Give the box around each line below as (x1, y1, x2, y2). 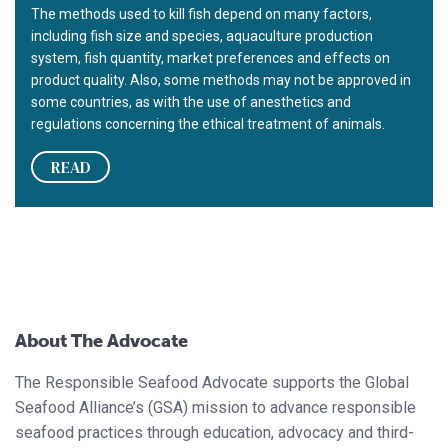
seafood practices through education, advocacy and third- (15, 423, 414, 443)
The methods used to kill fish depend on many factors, (31, 6, 372, 23)
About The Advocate (15, 330, 188, 353)
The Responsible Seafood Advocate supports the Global (15, 373, 409, 393)
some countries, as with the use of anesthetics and (31, 94, 351, 111)
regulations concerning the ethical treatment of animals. (31, 116, 385, 133)
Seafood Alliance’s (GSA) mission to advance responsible (15, 398, 416, 418)
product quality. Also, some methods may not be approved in (31, 72, 411, 89)
